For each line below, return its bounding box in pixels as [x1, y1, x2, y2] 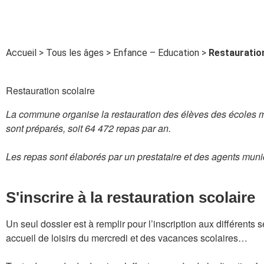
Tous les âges [46, 47, 104, 58]
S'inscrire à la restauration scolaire [6, 189, 255, 206]
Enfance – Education [113, 47, 199, 58]
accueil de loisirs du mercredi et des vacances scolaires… [6, 231, 247, 245]
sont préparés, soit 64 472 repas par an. [6, 121, 173, 135]
